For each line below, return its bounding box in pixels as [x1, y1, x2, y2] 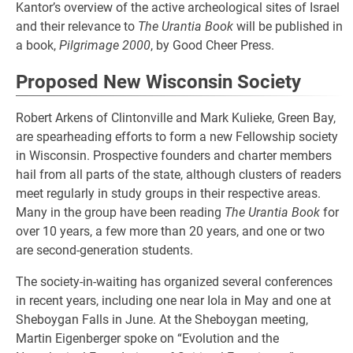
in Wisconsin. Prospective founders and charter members [16, 148, 332, 163]
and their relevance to [16, 19, 138, 34]
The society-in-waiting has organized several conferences [16, 274, 333, 289]
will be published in [233, 19, 343, 34]
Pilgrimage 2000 [59, 38, 150, 53]
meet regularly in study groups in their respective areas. [16, 186, 321, 201]
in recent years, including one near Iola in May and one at [16, 293, 331, 308]
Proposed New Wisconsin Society [16, 71, 301, 93]
